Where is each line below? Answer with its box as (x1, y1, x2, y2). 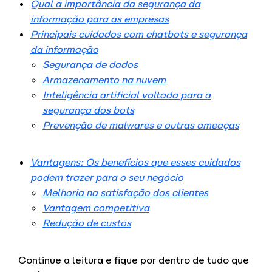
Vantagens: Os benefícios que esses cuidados (30, 156, 240, 169)
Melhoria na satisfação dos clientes (42, 186, 208, 200)
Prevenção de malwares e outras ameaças (42, 119, 239, 132)
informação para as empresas (30, 13, 169, 26)
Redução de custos (42, 217, 131, 230)
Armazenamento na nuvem (42, 73, 166, 87)
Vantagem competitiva (42, 202, 149, 215)
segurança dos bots (42, 104, 134, 117)
